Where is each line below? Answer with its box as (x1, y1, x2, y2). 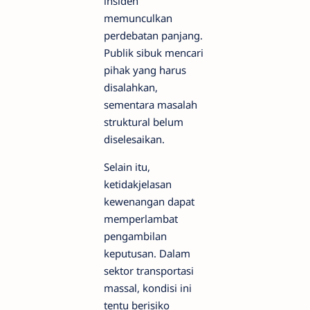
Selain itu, (104, 160, 150, 174)
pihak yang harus (104, 63, 186, 77)
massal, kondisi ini (104, 281, 192, 295)
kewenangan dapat (104, 194, 194, 209)
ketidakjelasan (104, 177, 172, 192)
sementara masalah (104, 98, 197, 112)
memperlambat (104, 212, 178, 226)
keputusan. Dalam (104, 246, 190, 261)
